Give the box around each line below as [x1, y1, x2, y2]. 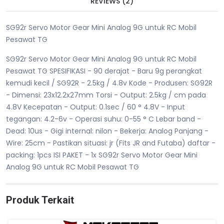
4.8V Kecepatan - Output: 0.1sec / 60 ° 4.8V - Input [6, 102, 185, 112]
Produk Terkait [6, 194, 74, 206]
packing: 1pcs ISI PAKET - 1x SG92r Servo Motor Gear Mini [6, 150, 197, 160]
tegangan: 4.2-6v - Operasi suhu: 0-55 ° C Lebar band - [6, 114, 201, 124]
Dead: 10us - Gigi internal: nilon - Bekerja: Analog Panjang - [6, 126, 208, 136]
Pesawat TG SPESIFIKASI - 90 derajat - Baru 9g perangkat [6, 66, 202, 76]
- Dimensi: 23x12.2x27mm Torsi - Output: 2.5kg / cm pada [6, 90, 206, 100]
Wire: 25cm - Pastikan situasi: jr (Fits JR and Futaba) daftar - [6, 138, 215, 148]
